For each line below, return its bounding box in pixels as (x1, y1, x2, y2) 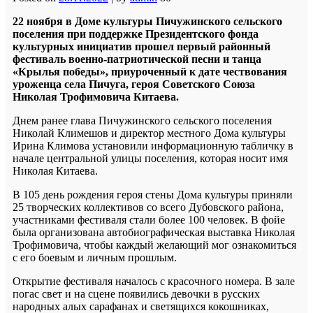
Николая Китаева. (13, 164, 98, 177)
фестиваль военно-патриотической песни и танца (13, 52, 261, 65)
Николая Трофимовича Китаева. (13, 90, 179, 103)
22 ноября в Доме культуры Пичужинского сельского (13, 15, 282, 27)
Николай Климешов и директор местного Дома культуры (13, 126, 286, 139)
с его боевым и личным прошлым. (13, 251, 177, 263)
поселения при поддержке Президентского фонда (13, 27, 259, 40)
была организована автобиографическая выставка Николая (13, 226, 295, 238)
